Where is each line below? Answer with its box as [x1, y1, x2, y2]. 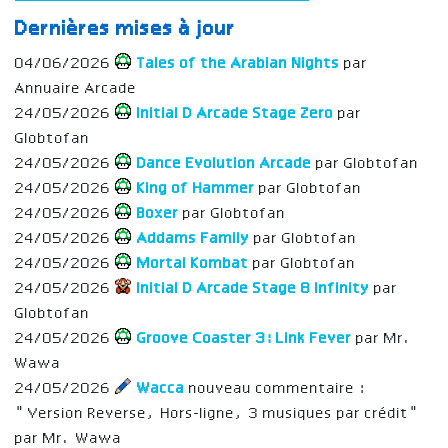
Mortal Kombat [133, 255, 253, 272]
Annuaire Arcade [15, 80, 137, 97]
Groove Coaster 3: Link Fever [133, 330, 352, 347]
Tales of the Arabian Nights [133, 55, 344, 72]
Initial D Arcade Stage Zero [133, 105, 338, 122]
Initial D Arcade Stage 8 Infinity [133, 280, 374, 297]
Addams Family [133, 230, 254, 247]
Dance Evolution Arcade [133, 155, 316, 172]
